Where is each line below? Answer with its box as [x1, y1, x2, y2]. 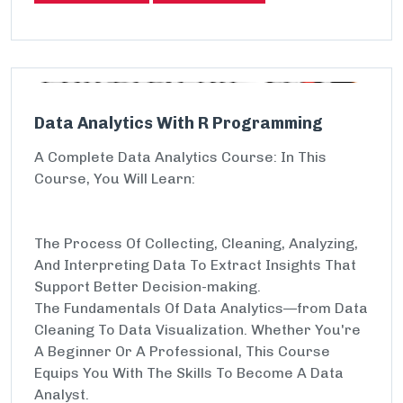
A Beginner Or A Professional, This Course [34, 343, 330, 360]
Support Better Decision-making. [34, 278, 261, 295]
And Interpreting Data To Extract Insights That [34, 256, 356, 273]
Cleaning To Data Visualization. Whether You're [34, 321, 361, 338]
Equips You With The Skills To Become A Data [34, 364, 344, 381]
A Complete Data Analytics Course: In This [34, 148, 327, 166]
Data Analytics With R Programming [34, 113, 323, 133]
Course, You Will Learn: [34, 170, 195, 187]
